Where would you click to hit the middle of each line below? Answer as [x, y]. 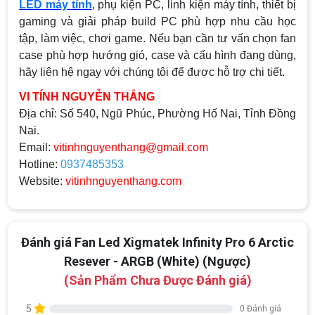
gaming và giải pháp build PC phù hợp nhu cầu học [157, 22]
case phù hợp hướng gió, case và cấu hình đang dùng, [157, 56]
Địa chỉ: [40, 114]
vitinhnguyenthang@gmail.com [131, 148]
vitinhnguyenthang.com [123, 181]
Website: [42, 181]
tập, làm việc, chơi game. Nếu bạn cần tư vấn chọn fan [157, 39]
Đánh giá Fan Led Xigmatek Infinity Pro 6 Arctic [157, 243]
